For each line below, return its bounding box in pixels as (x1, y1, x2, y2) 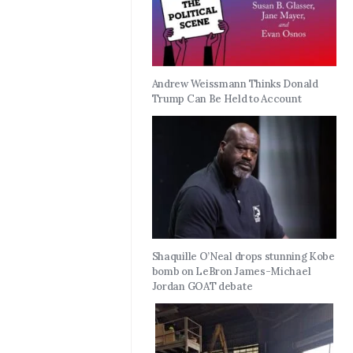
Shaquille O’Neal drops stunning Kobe (151, 250, 335, 264)
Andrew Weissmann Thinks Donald (151, 77, 318, 91)
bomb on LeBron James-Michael (151, 265, 311, 279)
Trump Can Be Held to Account (151, 92, 302, 106)
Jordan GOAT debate (151, 280, 253, 294)
